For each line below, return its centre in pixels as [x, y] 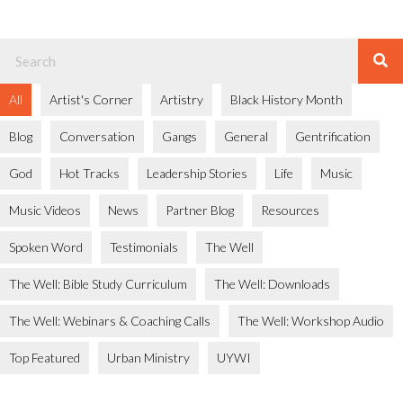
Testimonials [144, 246]
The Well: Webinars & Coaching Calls [110, 320]
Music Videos [45, 210]
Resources [290, 210]
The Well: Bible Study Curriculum [98, 283]
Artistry [182, 99]
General [246, 136]
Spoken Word [46, 246]
